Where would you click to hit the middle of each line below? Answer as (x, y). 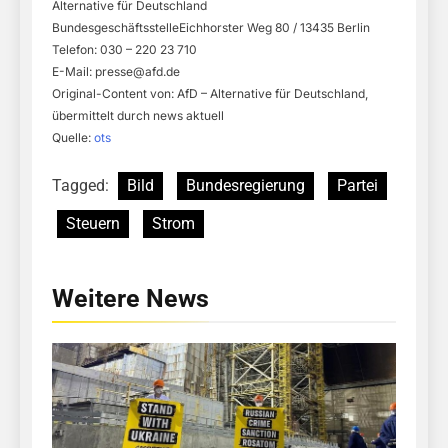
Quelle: (73, 137)
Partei (357, 185)
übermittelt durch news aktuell (138, 115)
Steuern (93, 223)
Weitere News (130, 298)
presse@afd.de (137, 71)
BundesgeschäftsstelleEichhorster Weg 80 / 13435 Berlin (211, 27)
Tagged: (82, 185)
